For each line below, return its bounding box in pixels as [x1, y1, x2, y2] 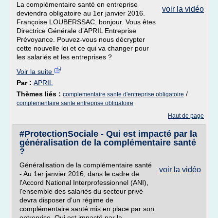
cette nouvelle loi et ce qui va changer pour [17, 44, 149, 52]
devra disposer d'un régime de [19, 196, 113, 204]
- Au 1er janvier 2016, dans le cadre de [19, 170, 139, 178]
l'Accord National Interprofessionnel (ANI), [19, 179, 148, 186]
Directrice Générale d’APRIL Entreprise [17, 27, 136, 35]
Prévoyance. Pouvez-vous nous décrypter [17, 36, 145, 43]
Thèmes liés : [17, 90, 63, 98]
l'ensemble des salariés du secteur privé [19, 187, 143, 195]
